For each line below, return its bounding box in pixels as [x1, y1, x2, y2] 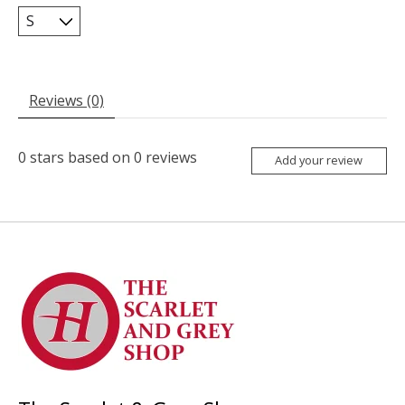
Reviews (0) [29, 89, 104, 110]
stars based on [26, 146, 134, 167]
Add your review [275, 152, 363, 169]
